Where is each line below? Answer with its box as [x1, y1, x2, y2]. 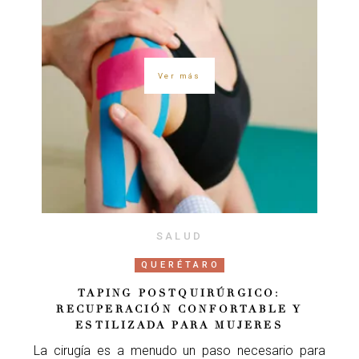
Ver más [158, 71, 201, 80]
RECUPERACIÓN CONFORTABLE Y [56, 303, 303, 317]
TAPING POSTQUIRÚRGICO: [78, 287, 281, 301]
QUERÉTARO [141, 260, 220, 271]
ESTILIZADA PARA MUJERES [75, 319, 284, 333]
